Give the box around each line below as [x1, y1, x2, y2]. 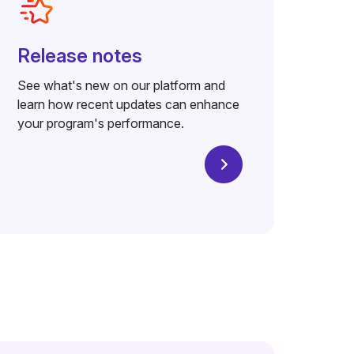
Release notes [17, 44, 143, 67]
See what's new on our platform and [17, 77, 226, 93]
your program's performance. [17, 115, 185, 131]
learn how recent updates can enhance [17, 96, 240, 112]
